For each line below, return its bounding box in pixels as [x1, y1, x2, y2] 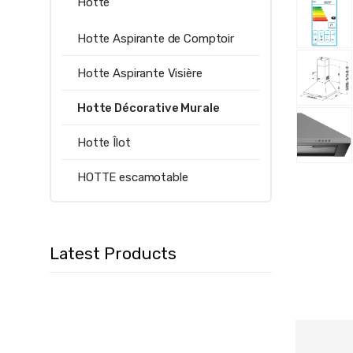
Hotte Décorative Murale [77, 100, 220, 115]
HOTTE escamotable [77, 169, 188, 184]
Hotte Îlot [77, 135, 131, 150]
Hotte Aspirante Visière [77, 65, 203, 80]
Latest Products [50, 243, 176, 263]
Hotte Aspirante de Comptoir [77, 31, 234, 46]
